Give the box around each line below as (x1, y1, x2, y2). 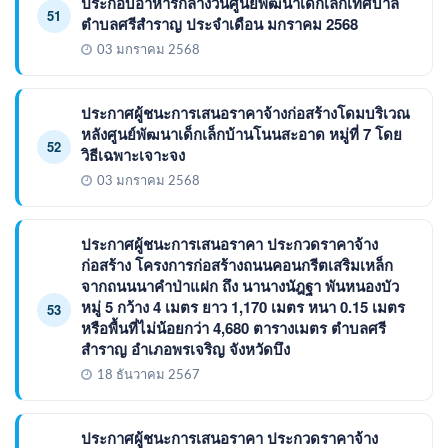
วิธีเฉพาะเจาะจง (81, 143, 185, 166)
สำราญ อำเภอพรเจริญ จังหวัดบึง (81, 337, 290, 360)
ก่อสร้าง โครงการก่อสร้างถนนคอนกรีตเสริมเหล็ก (81, 253, 393, 276)
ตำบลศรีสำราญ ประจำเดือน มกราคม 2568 (81, 12, 358, 35)
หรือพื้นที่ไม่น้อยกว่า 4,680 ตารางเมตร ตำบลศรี (81, 316, 386, 339)
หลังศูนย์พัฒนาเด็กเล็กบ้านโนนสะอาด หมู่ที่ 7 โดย (81, 122, 402, 145)
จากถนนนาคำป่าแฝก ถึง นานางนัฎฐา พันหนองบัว (81, 274, 399, 297)
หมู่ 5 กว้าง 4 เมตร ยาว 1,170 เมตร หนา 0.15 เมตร (81, 295, 405, 318)
